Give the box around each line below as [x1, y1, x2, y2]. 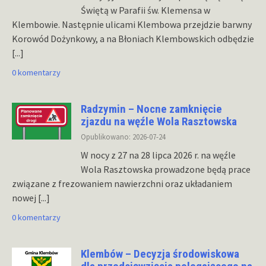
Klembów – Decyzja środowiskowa [81, 246, 239, 261]
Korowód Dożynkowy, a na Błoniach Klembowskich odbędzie [12, 32, 254, 45]
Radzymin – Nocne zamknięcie [81, 102, 222, 116]
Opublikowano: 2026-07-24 [81, 131, 166, 141]
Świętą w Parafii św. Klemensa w [81, 4, 210, 16]
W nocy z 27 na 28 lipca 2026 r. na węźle [81, 148, 236, 161]
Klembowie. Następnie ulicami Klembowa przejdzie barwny [12, 18, 252, 30]
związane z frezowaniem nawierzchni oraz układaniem [12, 177, 232, 189]
